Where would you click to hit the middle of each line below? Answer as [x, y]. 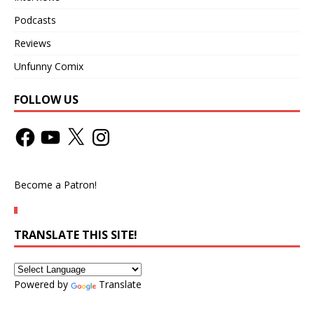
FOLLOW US [46, 99]
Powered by [42, 284]
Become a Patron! [55, 184]
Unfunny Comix [49, 66]
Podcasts [35, 20]
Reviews [33, 43]
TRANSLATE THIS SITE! [76, 234]
